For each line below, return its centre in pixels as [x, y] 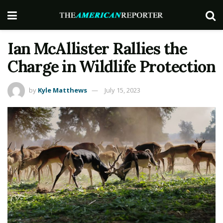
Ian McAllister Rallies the [97, 49]
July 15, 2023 [122, 90]
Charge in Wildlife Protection [111, 66]
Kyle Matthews [62, 90]
